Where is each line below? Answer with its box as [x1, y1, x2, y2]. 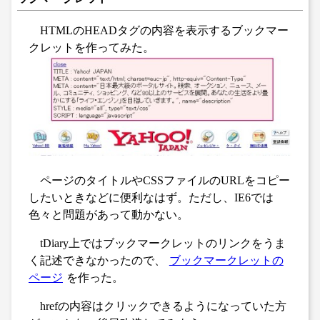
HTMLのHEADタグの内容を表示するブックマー [40, 24, 289, 36]
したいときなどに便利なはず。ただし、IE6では [29, 191, 274, 204]
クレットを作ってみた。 [29, 41, 154, 54]
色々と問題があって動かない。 [29, 208, 189, 221]
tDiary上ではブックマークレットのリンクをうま [40, 236, 286, 249]
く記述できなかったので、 [29, 254, 166, 266]
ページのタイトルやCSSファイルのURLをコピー [40, 174, 290, 186]
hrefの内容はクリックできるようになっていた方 [40, 299, 286, 312]
